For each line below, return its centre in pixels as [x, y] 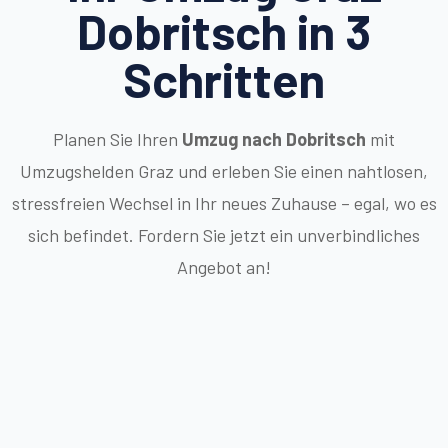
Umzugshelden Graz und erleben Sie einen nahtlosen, [224, 170]
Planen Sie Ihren [117, 138]
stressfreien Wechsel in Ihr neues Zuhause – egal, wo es [224, 202]
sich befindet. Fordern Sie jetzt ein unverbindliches [224, 234]
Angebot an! [224, 266]
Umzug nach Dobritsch [274, 138]
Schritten [224, 78]
